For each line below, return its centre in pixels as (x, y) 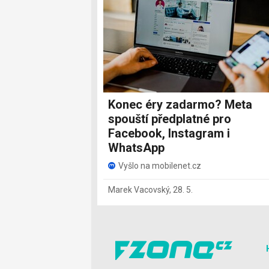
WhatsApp (136, 147)
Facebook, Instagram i (169, 133)
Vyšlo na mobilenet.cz (160, 165)
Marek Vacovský (139, 189)
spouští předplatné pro (170, 119)
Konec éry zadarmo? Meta (180, 104)
